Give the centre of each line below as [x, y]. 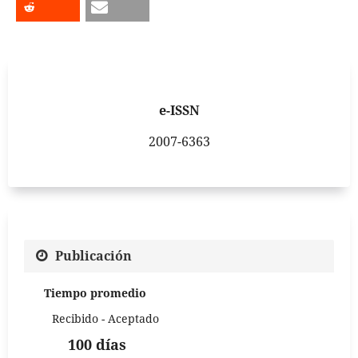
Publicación [93, 255]
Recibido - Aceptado [105, 319]
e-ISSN [179, 111]
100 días [97, 345]
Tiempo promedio [95, 293]
